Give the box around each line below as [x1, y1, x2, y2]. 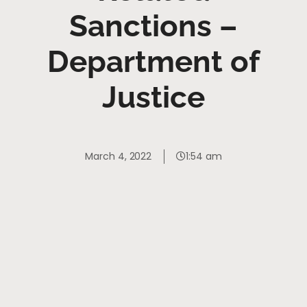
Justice [102, 79, 205, 114]
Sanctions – [69, 8, 238, 43]
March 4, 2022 [85, 149, 152, 163]
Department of [47, 43, 260, 79]
